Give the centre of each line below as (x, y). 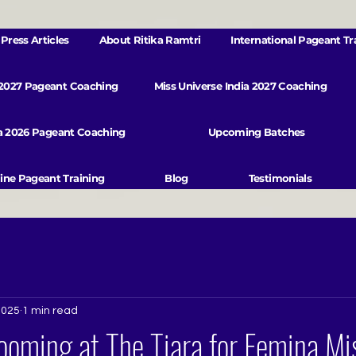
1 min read (50, 310)
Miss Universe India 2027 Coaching (240, 86)
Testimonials (280, 178)
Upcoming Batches (256, 132)
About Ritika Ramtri (150, 40)
